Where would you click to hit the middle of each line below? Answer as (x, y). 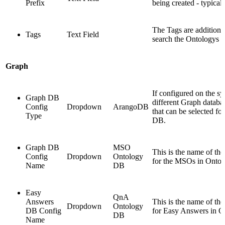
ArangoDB (131, 106)
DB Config (43, 210)
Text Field (83, 34)
